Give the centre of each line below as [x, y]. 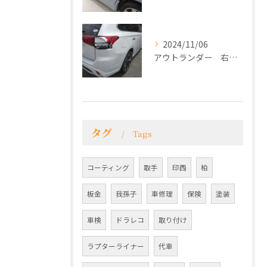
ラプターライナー [116, 246]
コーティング [108, 167]
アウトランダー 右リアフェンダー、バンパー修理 [233, 57]
